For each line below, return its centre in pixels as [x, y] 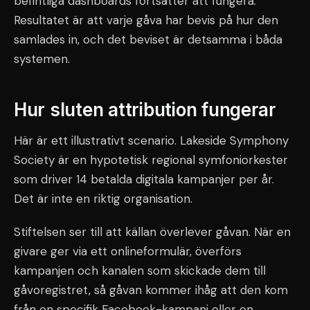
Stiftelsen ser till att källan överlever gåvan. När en [152, 232]
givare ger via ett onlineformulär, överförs [128, 251]
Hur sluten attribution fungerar [145, 110]
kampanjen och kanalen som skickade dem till [140, 271]
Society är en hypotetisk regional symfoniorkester [151, 160]
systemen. [42, 59]
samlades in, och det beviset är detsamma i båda [148, 39]
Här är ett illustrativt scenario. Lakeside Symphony [151, 140]
